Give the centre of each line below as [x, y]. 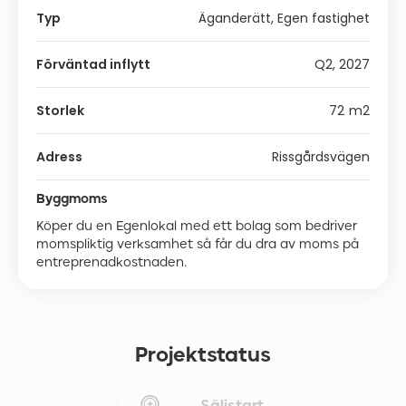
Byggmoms [72, 198]
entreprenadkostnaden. [112, 262]
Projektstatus [203, 354]
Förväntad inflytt [93, 64]
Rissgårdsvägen [321, 157]
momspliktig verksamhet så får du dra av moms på [198, 244]
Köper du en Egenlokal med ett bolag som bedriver [197, 226]
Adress [59, 157]
